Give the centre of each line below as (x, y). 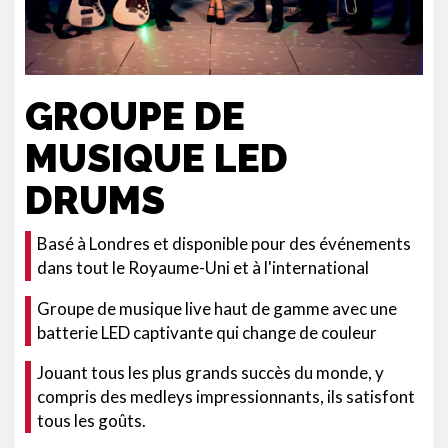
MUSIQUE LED (156, 158)
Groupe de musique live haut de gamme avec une (217, 308)
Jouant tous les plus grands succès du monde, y (210, 372)
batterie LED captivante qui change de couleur (207, 332)
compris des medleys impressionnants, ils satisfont (226, 396)
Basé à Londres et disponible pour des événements (224, 243)
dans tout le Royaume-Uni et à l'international (203, 267)
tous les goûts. (91, 420)
